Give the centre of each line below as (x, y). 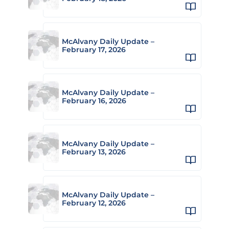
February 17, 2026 (94, 49)
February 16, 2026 (94, 100)
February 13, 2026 (94, 152)
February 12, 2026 (94, 203)
